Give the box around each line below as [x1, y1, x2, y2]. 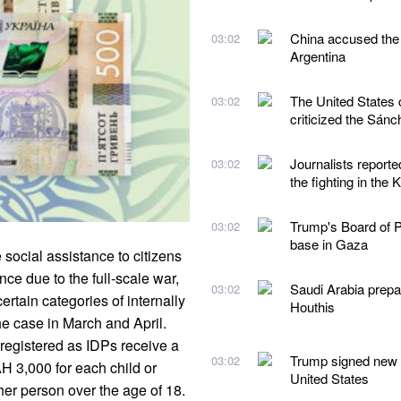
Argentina [289, 47, 346, 65]
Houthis [289, 297, 335, 316]
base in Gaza [289, 235, 368, 253]
